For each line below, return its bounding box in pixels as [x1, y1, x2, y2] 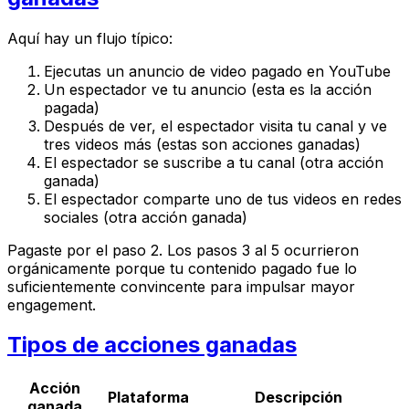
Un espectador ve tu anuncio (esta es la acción [44, 79, 372, 99]
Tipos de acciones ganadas [7, 331, 297, 359]
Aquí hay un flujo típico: [7, 28, 173, 47]
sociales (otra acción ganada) [44, 207, 247, 226]
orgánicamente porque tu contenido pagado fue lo [7, 258, 357, 278]
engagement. [7, 295, 96, 314]
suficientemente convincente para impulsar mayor [7, 277, 355, 296]
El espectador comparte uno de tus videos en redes [44, 189, 402, 208]
